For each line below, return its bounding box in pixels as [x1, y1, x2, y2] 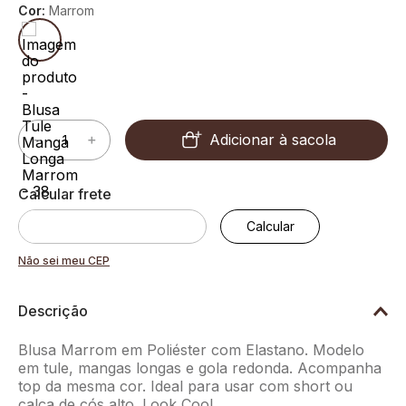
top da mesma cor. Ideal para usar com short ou [18, 376, 353, 395]
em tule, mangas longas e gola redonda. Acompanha [18, 358, 382, 377]
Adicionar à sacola [209, 130, 336, 149]
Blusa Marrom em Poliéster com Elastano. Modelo [18, 340, 364, 359]
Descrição [18, 301, 88, 320]
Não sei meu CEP [18, 253, 110, 267]
